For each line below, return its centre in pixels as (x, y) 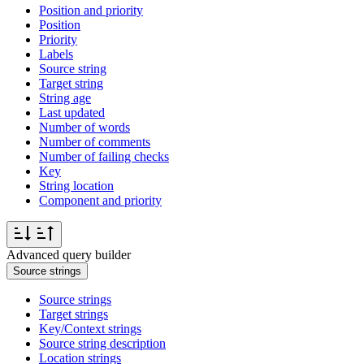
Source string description (102, 344)
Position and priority (91, 11)
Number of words (84, 128)
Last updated (72, 113)
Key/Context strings (90, 329)
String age (65, 98)
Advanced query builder (69, 255)
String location (76, 186)
